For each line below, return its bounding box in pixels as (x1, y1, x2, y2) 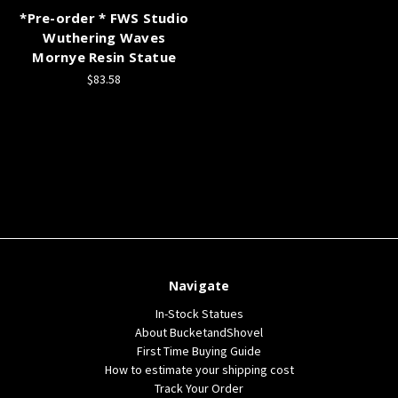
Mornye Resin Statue (32, 47, 177, 66)
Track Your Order (155, 379, 243, 396)
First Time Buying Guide (137, 342, 261, 359)
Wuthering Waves (43, 28, 166, 46)
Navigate (168, 276, 230, 294)
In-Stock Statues (155, 305, 243, 322)
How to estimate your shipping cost (104, 361, 294, 378)
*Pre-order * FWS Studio (20, 8, 189, 27)
